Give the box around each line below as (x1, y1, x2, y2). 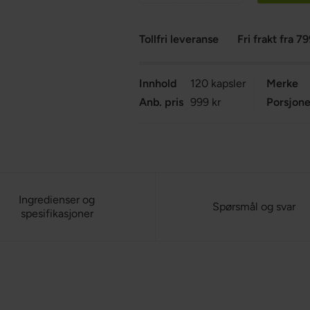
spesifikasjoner (20, 207, 93, 220)
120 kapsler (190, 77, 246, 90)
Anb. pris (139, 95, 184, 109)
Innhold (139, 77, 177, 90)
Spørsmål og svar (212, 200, 295, 213)
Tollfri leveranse (139, 33, 219, 46)
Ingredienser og (19, 193, 95, 206)
